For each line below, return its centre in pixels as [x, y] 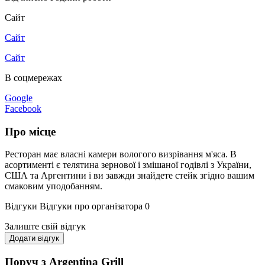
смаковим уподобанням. [54, 186]
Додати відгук [34, 238]
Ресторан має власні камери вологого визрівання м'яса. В [121, 154]
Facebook [23, 108]
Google [19, 98]
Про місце [30, 131]
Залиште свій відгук [45, 227]
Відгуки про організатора [91, 206]
